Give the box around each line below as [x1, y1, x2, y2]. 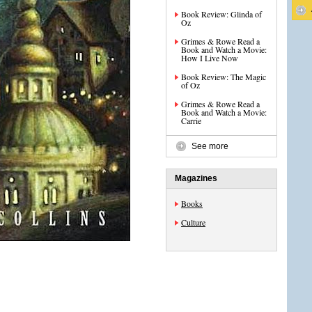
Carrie [181, 115, 201, 126]
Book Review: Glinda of [181, 8, 262, 19]
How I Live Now [181, 52, 238, 63]
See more [192, 141, 228, 151]
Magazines [175, 173, 217, 183]
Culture [181, 217, 205, 228]
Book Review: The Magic [181, 71, 266, 82]
